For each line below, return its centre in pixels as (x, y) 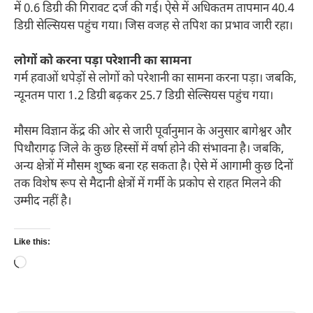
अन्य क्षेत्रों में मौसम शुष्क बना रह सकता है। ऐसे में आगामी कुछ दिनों (153, 167)
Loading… (51, 264)
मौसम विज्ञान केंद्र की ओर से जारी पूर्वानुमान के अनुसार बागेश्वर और (153, 132)
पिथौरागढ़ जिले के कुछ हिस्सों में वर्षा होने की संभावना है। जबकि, (149, 149)
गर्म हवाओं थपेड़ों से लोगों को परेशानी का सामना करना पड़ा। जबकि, (155, 79)
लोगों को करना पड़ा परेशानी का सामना (103, 62)
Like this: (32, 243)
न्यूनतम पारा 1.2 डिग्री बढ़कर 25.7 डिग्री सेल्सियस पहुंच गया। (144, 97)
